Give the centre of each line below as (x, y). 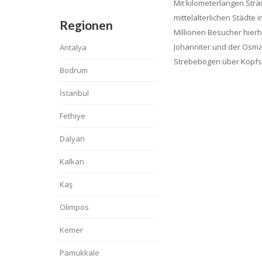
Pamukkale (80, 253)
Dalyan (72, 139)
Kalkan (72, 161)
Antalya (73, 47)
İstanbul (74, 93)
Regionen (86, 25)
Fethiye (73, 116)
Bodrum (74, 70)
